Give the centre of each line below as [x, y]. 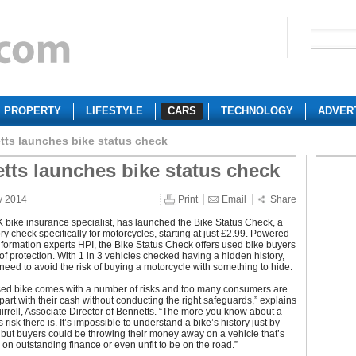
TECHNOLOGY [257, 111]
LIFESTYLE [114, 111]
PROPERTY [33, 111]
